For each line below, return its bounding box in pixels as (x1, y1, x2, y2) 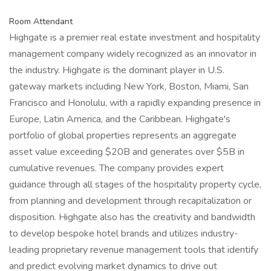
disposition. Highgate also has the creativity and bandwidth (9, 211, 255, 224)
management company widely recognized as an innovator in (9, 47, 256, 60)
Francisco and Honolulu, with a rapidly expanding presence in (9, 96, 261, 109)
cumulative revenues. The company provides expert (9, 162, 224, 175)
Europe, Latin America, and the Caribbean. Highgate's (9, 113, 230, 126)
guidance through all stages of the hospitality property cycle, (9, 178, 261, 191)
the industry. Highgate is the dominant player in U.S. (9, 64, 224, 77)
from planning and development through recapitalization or (9, 194, 252, 207)
